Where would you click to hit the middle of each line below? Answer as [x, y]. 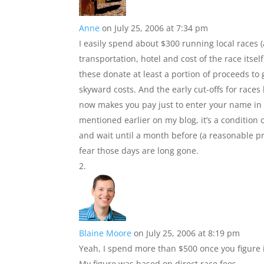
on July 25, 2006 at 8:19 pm [187, 233]
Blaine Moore [105, 233]
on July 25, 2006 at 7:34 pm [155, 28]
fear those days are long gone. [139, 151]
